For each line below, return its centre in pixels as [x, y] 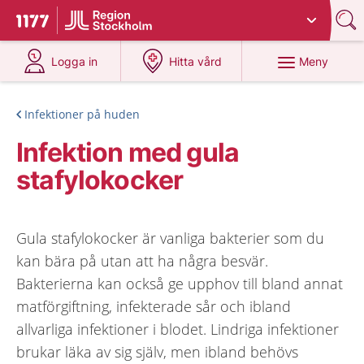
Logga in [75, 61]
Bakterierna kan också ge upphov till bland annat [180, 284]
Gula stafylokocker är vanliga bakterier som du [170, 238]
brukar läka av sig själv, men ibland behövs [157, 352]
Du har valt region [119, 14]
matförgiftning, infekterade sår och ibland [154, 306]
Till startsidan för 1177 [84, 23]
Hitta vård [196, 61]
